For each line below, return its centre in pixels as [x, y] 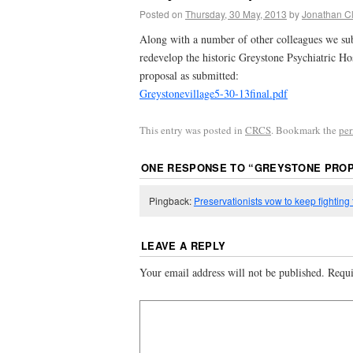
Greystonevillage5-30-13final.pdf [214, 93]
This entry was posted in [192, 130]
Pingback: [171, 201]
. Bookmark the [305, 130]
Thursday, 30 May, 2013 [236, 14]
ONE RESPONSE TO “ [198, 167]
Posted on [161, 14]
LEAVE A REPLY [184, 246]
